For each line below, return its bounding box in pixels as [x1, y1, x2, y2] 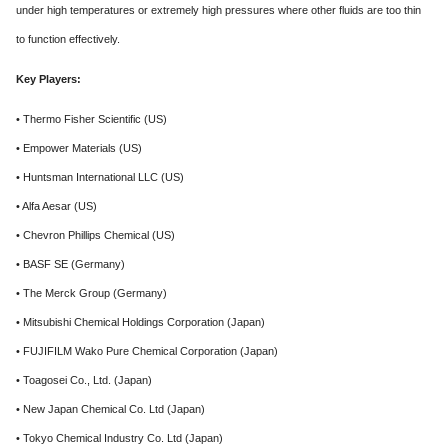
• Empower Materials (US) [16, 142, 142, 154]
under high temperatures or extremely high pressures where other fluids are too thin [16, 4, 421, 16]
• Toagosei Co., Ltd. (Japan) [16, 374, 152, 386]
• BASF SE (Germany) [16, 258, 125, 270]
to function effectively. [16, 33, 120, 45]
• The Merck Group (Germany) [16, 287, 167, 299]
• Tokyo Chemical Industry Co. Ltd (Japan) [16, 432, 223, 444]
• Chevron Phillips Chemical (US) [16, 229, 175, 241]
